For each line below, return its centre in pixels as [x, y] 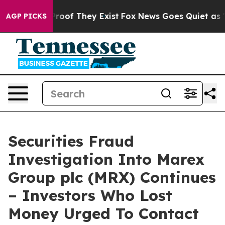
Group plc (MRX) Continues [112, 177]
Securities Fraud [71, 141]
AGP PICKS [26, 16]
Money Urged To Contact [103, 213]
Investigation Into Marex [106, 159]
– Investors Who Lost [90, 195]
